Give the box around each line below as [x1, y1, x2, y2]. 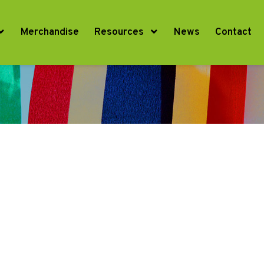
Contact [215, 26, 252, 39]
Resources [94, 26, 144, 39]
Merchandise [21, 26, 79, 39]
